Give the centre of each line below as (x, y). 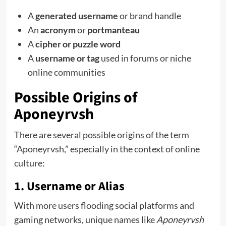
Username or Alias (75, 186)
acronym (58, 30)
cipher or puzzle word (78, 44)
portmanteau (113, 30)
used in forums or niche (145, 58)
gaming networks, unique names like (85, 219)
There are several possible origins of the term (101, 134)
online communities (66, 72)
